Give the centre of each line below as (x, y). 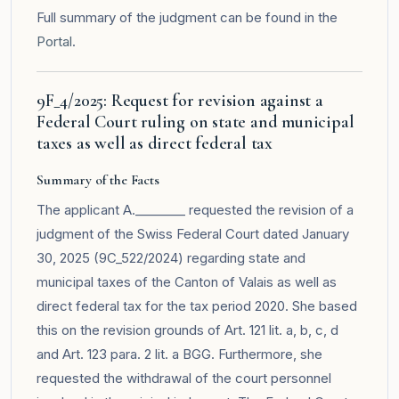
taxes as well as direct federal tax (155, 143)
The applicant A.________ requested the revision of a (195, 209)
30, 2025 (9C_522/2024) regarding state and (171, 257)
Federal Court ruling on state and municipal (195, 122)
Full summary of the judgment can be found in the (187, 17)
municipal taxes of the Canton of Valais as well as (187, 281)
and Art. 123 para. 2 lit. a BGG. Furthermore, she (179, 354)
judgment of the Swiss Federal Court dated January (193, 233)
